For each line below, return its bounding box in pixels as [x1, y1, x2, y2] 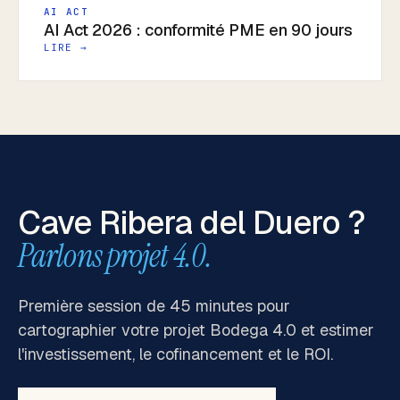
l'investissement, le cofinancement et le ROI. [18, 344, 333, 364]
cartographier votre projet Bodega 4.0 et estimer [18, 320, 374, 340]
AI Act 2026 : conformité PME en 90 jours [44, 20, 353, 40]
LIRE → [44, 41, 87, 54]
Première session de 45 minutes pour [18, 296, 290, 316]
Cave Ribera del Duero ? [18, 202, 366, 244]
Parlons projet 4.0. [18, 235, 212, 277]
